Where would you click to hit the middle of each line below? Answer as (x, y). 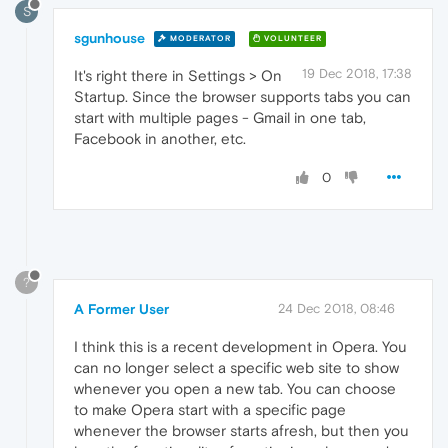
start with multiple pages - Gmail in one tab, (220, 117)
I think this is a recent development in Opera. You (240, 346)
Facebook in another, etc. (160, 138)
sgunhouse (109, 37)
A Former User (121, 308)
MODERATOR (199, 39)
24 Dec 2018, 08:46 (336, 308)
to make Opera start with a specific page (210, 409)
